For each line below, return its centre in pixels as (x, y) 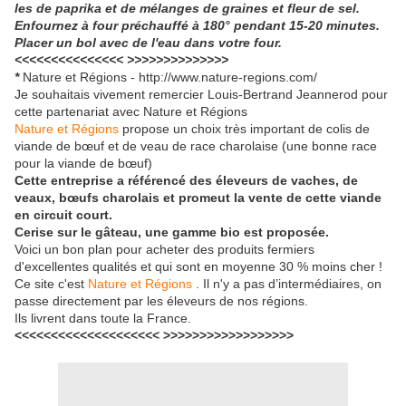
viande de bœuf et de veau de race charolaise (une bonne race (196, 146)
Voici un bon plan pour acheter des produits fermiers (164, 250)
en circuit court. (63, 215)
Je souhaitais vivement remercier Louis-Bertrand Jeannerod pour (201, 95)
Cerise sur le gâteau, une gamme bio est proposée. (172, 232)
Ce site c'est (51, 284)
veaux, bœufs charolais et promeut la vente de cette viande (198, 198)
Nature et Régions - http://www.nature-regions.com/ (170, 77)
